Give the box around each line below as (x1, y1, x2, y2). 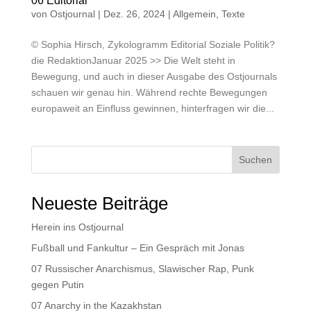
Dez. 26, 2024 (103, 8, 165, 19)
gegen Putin (31, 278, 84, 290)
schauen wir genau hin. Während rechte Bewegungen (31, 86, 267, 98)
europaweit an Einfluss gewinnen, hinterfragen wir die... (31, 102, 274, 114)
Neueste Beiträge (31, 192, 168, 214)
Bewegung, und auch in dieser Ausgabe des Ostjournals (31, 70, 277, 82)
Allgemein (172, 8, 216, 19)
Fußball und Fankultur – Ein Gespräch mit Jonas (31, 242, 244, 253)
